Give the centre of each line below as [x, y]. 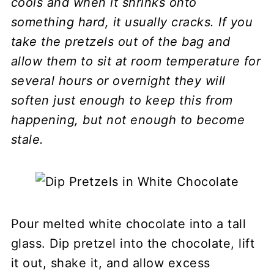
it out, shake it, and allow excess [110, 263]
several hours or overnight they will [118, 80]
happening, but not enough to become [128, 120]
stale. [27, 139]
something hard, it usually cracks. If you [132, 22]
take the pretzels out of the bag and [120, 41]
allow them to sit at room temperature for [136, 61]
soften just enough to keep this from [122, 100]
